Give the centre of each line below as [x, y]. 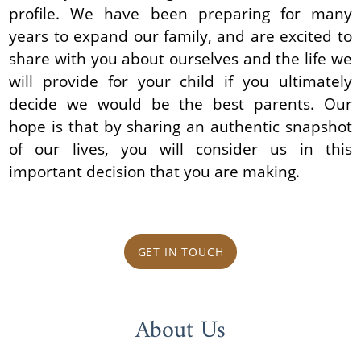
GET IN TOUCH [180, 251]
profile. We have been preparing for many [180, 13]
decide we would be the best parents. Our [180, 103]
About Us [180, 331]
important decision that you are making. [155, 171]
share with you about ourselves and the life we [180, 58]
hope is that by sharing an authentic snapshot [180, 126]
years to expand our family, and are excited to [180, 35]
